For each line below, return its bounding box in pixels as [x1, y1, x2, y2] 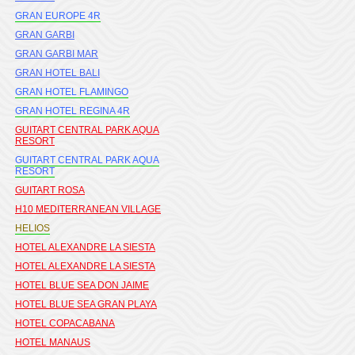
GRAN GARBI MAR [15, 48, 98, 59]
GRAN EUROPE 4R [15, 10, 101, 21]
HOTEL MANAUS [15, 337, 90, 348]
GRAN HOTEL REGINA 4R [15, 105, 130, 116]
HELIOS [15, 223, 50, 234]
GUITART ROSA [15, 185, 85, 196]
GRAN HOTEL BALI [15, 67, 100, 78]
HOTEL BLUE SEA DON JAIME [15, 280, 149, 291]
